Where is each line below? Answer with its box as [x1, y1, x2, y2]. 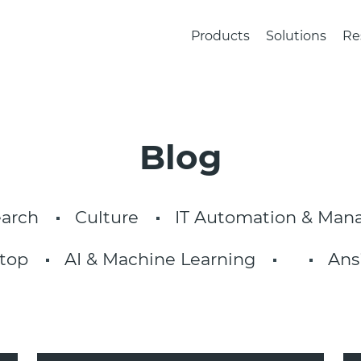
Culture [75, 207, 139, 227]
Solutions [266, 28, 326, 44]
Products [191, 28, 250, 44]
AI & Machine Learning [64, 249, 255, 269]
